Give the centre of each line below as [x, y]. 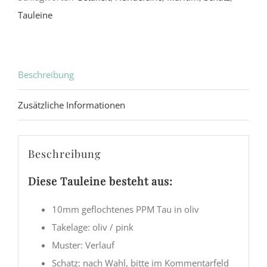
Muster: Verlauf [83, 245]
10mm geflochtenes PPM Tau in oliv [125, 209]
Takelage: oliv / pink [92, 227]
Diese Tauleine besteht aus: [100, 181]
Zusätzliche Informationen [72, 105]
